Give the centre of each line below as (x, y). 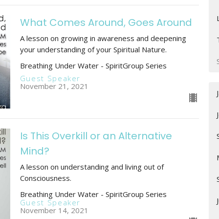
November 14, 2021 (54, 210)
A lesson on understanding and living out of (92, 167)
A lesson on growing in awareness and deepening (103, 38)
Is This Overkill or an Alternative (96, 136)
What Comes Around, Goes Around (106, 22)
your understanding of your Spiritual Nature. (93, 49)
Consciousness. (45, 178)
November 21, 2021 (54, 86)
